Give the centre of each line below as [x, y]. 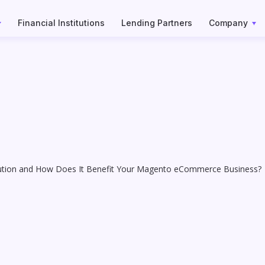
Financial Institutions [62, 23]
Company [229, 23]
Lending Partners [157, 23]
